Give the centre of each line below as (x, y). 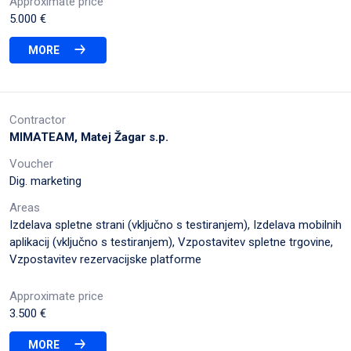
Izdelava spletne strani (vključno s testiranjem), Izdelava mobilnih (175, 224)
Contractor (38, 119)
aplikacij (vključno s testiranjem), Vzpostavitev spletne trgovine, (171, 242)
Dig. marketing (45, 181)
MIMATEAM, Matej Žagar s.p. (89, 137)
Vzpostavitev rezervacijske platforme (105, 259)
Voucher (31, 163)
